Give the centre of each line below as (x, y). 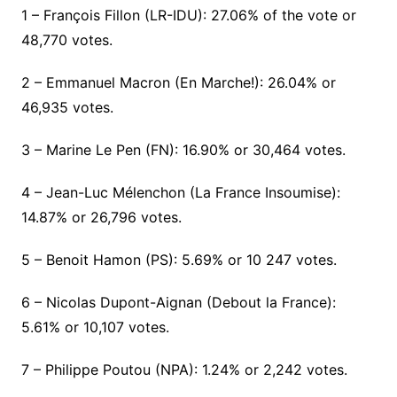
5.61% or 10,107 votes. (95, 327)
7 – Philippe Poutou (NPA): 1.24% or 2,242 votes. (184, 370)
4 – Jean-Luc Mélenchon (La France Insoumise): (180, 192)
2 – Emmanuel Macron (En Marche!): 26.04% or (178, 82)
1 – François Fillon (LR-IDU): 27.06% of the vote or (188, 15)
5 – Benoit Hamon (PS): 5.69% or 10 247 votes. (179, 260)
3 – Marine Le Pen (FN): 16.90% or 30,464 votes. (183, 150)
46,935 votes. (67, 107)
